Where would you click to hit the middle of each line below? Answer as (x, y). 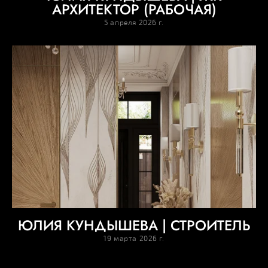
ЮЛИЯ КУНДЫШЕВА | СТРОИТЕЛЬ (134, 225)
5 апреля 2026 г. (134, 22)
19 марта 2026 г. (134, 238)
